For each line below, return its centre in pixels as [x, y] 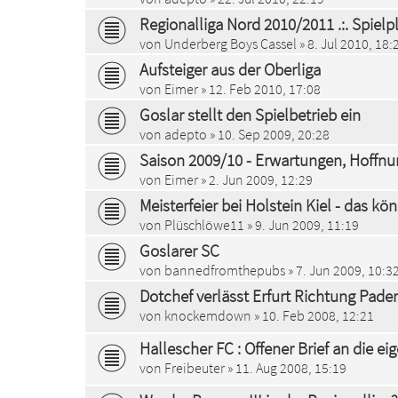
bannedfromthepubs [225, 270]
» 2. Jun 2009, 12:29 [255, 179]
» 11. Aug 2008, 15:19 [286, 367]
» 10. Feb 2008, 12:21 [313, 315]
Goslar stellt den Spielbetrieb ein [250, 114]
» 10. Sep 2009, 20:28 [268, 134]
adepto [186, 134]
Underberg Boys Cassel [231, 43]
